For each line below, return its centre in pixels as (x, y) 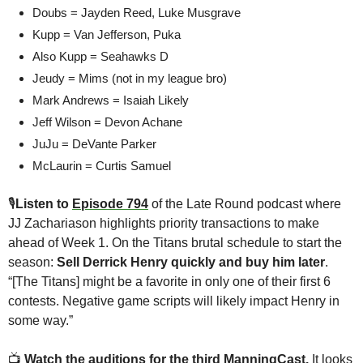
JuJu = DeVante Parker (94, 144)
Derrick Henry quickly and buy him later (204, 263)
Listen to (44, 204)
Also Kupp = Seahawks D (100, 57)
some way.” (41, 321)
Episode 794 (110, 204)
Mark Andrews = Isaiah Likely (111, 100)
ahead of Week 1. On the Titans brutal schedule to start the (175, 243)
